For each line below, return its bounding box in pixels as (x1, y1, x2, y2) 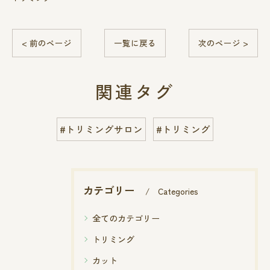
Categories (158, 185, 198, 197)
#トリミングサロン (60, 122, 143, 136)
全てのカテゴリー (92, 212, 160, 224)
